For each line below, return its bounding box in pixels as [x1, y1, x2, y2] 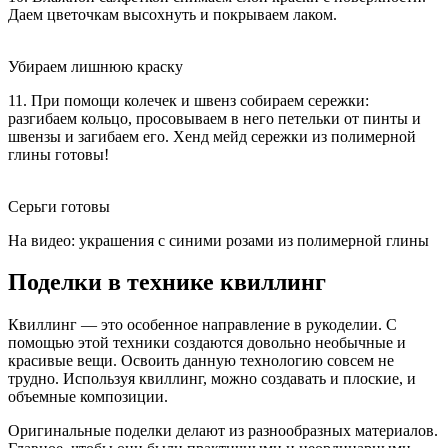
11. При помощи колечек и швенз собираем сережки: [8, 91, 369, 109]
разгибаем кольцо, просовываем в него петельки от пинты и [8, 109, 421, 127]
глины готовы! [8, 145, 109, 163]
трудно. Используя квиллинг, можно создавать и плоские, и [8, 370, 416, 388]
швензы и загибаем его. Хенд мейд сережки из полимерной [8, 127, 416, 145]
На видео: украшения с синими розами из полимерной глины [8, 231, 429, 249]
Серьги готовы [8, 197, 110, 215]
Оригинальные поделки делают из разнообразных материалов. [8, 422, 438, 440]
